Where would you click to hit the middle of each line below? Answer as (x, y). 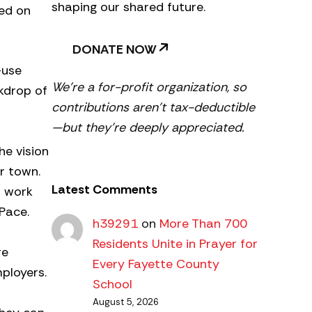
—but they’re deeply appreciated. (148, 127)
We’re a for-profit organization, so (149, 87)
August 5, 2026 (125, 302)
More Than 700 (203, 224)
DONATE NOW (115, 49)
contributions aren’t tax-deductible (153, 107)
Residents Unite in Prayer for (175, 244)
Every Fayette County (156, 264)
